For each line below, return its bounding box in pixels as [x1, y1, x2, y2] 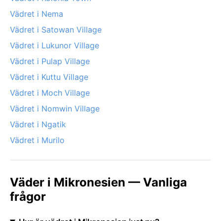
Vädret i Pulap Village [10, 56, 90, 66]
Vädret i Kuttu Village [10, 72, 88, 82]
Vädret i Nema [10, 8, 63, 19]
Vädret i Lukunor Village [10, 40, 99, 50]
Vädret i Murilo [10, 135, 65, 145]
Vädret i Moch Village [10, 87, 90, 98]
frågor [10, 189, 46, 204]
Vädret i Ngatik [10, 119, 66, 129]
